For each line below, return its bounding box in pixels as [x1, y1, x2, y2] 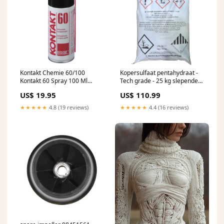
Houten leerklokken [20, 84, 74, 93]
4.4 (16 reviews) [147, 103, 188, 111]
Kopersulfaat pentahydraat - [120, 68, 198, 77]
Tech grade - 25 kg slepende [120, 76, 198, 85]
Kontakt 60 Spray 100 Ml [20, 76, 87, 85]
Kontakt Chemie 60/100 [20, 68, 85, 77]
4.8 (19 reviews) [47, 103, 88, 111]
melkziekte [120, 84, 150, 93]
